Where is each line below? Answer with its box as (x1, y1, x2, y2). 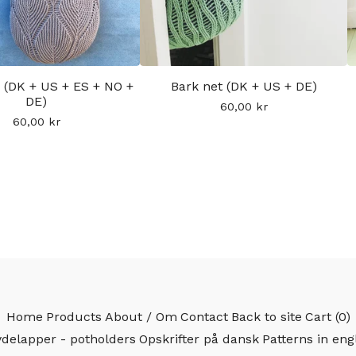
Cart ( (304, 309, 339, 324)
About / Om (104, 309, 177, 324)
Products (45, 309, 102, 324)
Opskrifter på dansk (138, 331, 259, 346)
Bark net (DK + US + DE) (170, 78, 317, 94)
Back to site (230, 309, 302, 324)
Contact (180, 309, 228, 324)
